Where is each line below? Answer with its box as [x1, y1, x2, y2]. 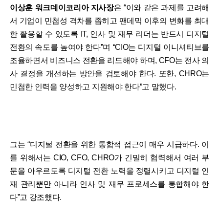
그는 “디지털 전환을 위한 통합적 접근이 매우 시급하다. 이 [10, 140, 209, 149]
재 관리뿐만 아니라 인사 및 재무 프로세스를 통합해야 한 [10, 179, 209, 188]
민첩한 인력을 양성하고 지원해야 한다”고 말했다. [10, 82, 176, 91]
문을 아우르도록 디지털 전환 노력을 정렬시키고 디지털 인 [10, 166, 209, 175]
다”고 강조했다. [10, 193, 62, 201]
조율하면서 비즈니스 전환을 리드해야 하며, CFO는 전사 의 [10, 56, 209, 65]
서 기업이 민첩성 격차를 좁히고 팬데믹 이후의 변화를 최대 [10, 16, 209, 25]
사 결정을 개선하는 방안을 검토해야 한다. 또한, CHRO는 [10, 69, 209, 78]
